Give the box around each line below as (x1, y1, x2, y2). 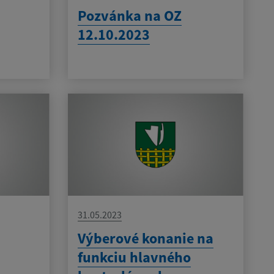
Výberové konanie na (77, 229, 213, 248)
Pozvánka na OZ (77, 6, 182, 25)
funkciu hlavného (77, 248, 191, 267)
